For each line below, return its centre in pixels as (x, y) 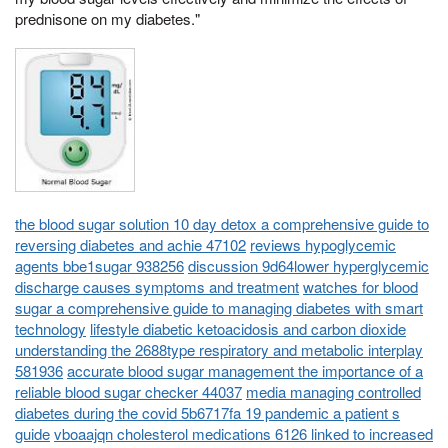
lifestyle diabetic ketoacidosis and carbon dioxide (248, 328)
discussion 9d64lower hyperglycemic (308, 265)
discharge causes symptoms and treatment (157, 286)
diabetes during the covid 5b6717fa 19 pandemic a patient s (207, 412)
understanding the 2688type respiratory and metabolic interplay (219, 349)
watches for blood (360, 286)
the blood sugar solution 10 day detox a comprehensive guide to (222, 223)
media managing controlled (333, 391)
